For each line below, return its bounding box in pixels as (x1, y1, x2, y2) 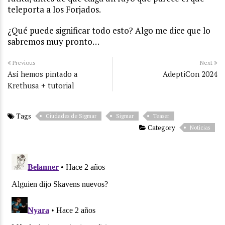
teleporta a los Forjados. (8, 4, 101, 16)
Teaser (153, 113, 169, 120)
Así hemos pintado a (8, 69, 78, 79)
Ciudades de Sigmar (46, 113, 96, 120)
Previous (11, 59, 36, 67)
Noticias (190, 124, 210, 132)
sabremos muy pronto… (8, 36, 99, 48)
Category (146, 123, 175, 133)
